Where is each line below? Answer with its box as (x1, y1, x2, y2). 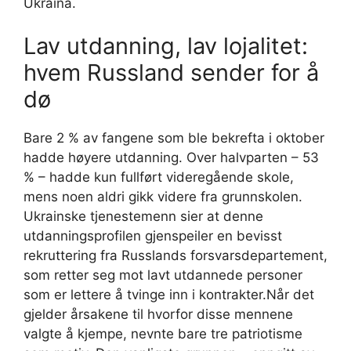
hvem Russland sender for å (24, 59, 319, 87)
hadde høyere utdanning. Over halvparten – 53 (24, 150, 319, 166)
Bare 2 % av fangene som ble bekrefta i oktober (24, 130, 324, 147)
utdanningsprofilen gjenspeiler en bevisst (24, 228, 282, 244)
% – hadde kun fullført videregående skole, (24, 169, 294, 186)
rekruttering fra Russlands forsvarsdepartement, (24, 248, 327, 264)
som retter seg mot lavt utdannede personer (24, 267, 302, 284)
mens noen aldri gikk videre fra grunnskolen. (24, 189, 302, 205)
